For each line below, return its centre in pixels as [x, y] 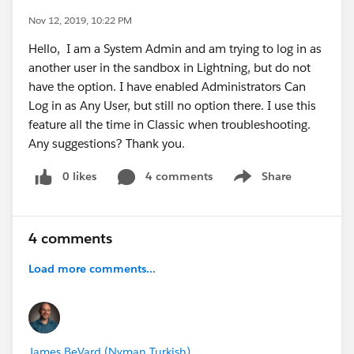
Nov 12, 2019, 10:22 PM [80, 20]
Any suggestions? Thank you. [107, 143]
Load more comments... [92, 268]
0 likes [79, 176]
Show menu [260, 185]
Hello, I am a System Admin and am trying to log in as [175, 49]
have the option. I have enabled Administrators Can [167, 87]
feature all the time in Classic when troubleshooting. [169, 124]
